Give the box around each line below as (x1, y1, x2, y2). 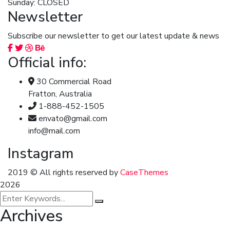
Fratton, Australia (28, 88, 92, 100)
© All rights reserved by (28, 167, 120, 178)
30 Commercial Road (36, 76, 111, 87)
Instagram (8, 144, 73, 163)
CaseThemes (120, 167, 168, 178)
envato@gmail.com (39, 113, 107, 124)
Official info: (8, 53, 86, 72)
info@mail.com (28, 125, 80, 137)
